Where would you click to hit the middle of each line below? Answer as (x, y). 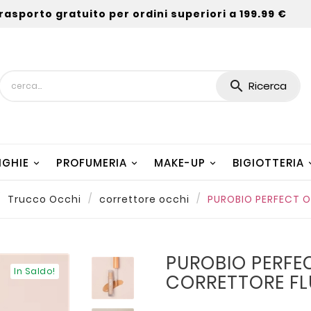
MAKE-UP (180, 162)
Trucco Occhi (44, 199)
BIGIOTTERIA (268, 162)
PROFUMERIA (92, 162)
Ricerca (268, 86)
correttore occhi (144, 199)
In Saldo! (35, 271)
